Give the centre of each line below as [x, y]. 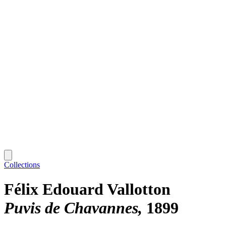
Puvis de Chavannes [71, 208]
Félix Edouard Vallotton [87, 189]
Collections [22, 164]
